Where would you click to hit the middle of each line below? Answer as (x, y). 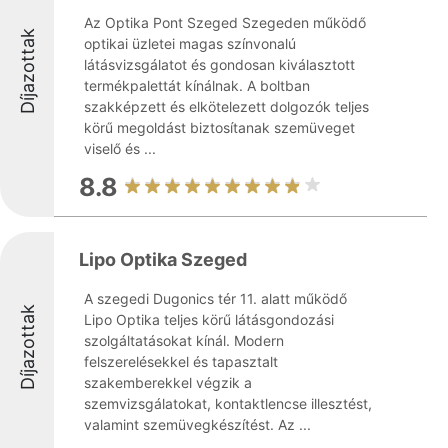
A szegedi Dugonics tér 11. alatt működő (215, 298)
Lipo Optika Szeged (163, 259)
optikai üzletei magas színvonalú (190, 43)
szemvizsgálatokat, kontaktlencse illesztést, (228, 403)
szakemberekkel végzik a (168, 382)
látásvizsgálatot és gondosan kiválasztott (219, 64)
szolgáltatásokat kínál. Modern (184, 340)
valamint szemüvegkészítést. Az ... (197, 424)
